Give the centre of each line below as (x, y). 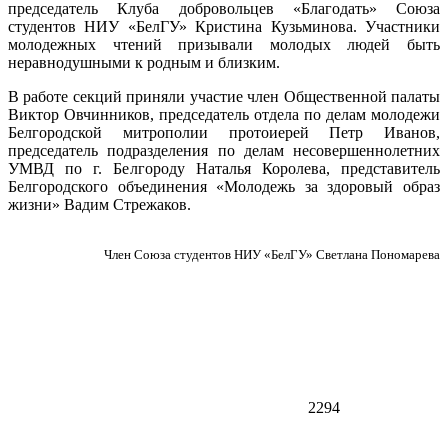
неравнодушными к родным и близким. (144, 62)
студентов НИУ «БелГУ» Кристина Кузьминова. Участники (224, 26)
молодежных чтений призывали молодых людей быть (224, 44)
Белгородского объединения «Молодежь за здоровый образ (224, 186)
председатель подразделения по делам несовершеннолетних (224, 150)
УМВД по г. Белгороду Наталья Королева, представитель (224, 168)
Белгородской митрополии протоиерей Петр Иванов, (224, 132)
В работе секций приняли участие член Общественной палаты (224, 96)
